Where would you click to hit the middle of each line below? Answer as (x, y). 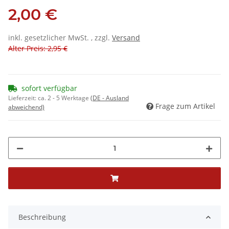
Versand (126, 38)
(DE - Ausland (110, 98)
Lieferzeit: (23, 98)
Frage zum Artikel (185, 106)
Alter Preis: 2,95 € (38, 49)
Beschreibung (42, 217)
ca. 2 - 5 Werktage (64, 98)
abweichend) (26, 107)
